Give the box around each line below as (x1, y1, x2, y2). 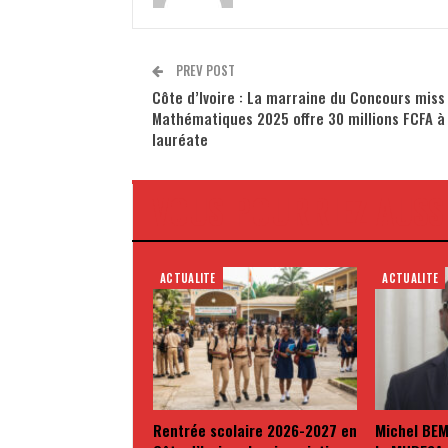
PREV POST (173, 60, 235, 81)
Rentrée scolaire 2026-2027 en (153, 419, 357, 442)
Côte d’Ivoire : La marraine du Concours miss (152, 86, 445, 109)
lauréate (152, 128, 208, 151)
